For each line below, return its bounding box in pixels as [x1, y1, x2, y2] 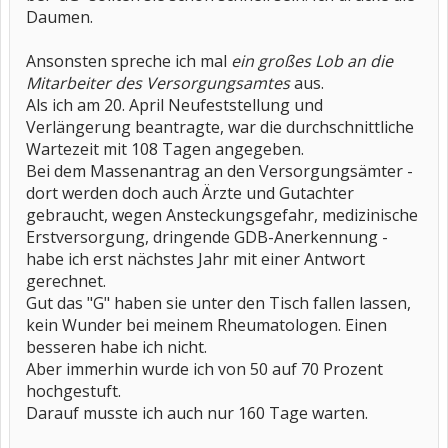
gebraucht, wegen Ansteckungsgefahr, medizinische [26, 204, 418, 226]
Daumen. [26, 6, 93, 28]
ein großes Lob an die [231, 50, 393, 72]
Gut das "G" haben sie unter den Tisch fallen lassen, [26, 292, 411, 314]
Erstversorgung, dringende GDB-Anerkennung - [26, 226, 388, 248]
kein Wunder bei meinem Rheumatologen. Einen [26, 314, 387, 336]
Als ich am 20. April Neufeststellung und [26, 94, 323, 116]
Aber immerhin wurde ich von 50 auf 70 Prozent [26, 358, 383, 380]
